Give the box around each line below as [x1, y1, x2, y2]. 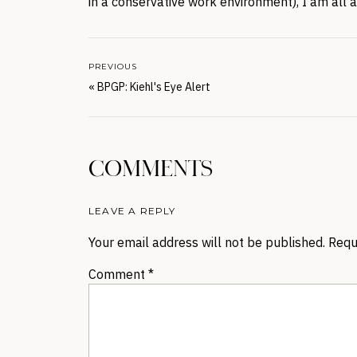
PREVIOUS [88, 61, 137, 72]
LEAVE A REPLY [88, 205, 176, 217]
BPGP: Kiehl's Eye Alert [97, 80, 210, 94]
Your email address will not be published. [88, 234, 325, 250]
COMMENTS [88, 156, 213, 183]
